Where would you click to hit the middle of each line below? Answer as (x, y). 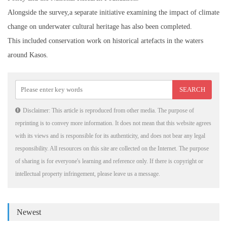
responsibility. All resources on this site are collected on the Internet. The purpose (112, 149)
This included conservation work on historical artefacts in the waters (105, 41)
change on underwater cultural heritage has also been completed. (100, 27)
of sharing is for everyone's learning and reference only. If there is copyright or (109, 161)
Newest (29, 212)
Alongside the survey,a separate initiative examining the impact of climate (113, 13)
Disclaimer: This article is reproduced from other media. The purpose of (108, 111)
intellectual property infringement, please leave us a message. (88, 174)
